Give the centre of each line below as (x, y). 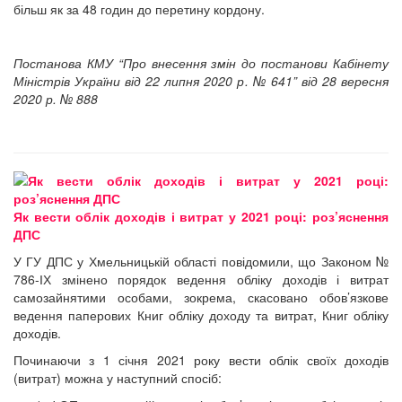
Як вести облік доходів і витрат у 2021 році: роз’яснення (201, 217)
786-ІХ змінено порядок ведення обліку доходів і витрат (201, 280)
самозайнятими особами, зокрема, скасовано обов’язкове (201, 297)
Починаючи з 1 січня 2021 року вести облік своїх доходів (201, 360)
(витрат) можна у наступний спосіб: (118, 378)
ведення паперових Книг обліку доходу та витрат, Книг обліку (201, 315)
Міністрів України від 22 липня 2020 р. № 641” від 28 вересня (201, 81)
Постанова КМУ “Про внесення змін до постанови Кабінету (201, 63)
